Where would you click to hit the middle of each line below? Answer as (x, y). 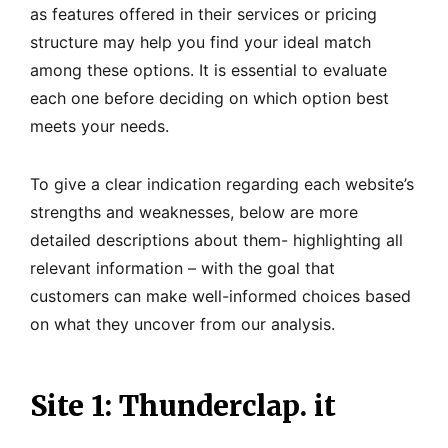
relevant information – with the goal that (182, 268)
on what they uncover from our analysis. (182, 324)
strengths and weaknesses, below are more (194, 212)
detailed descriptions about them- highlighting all (216, 240)
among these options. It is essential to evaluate (208, 70)
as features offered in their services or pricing (203, 14)
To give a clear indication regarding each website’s (222, 184)
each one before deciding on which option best (209, 98)
